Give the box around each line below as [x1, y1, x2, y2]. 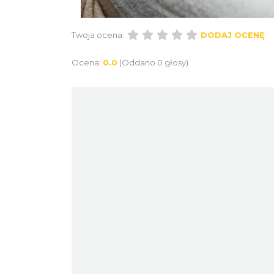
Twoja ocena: [72, 29, 124, 40]
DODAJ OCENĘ [201, 29, 265, 40]
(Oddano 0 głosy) [119, 57, 188, 67]
